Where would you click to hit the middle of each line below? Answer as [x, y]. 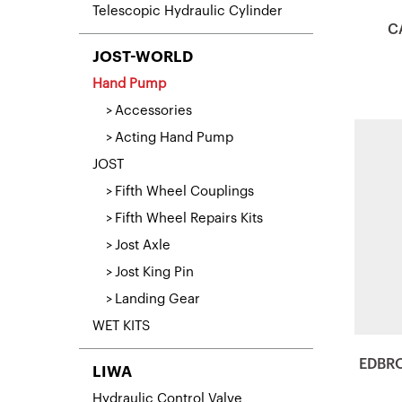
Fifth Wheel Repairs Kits [189, 218]
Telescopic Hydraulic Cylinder [188, 11]
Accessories [153, 110]
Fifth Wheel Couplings [184, 191]
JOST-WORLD [143, 57]
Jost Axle [143, 245]
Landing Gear [157, 299]
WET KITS [121, 326]
